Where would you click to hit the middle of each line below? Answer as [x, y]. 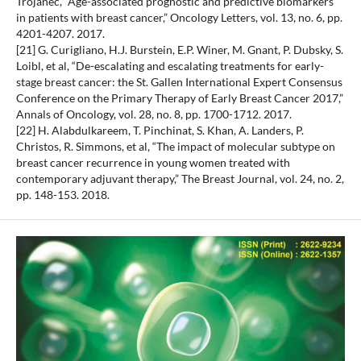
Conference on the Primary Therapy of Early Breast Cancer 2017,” [179, 98]
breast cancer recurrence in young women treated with [153, 163]
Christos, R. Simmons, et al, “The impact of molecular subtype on [175, 147]
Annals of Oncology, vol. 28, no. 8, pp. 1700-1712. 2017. [154, 114]
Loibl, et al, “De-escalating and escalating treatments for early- [170, 66]
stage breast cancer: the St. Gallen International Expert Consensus [179, 82]
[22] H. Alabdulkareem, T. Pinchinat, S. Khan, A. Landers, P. [160, 131]
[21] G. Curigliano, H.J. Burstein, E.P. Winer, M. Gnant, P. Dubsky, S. [179, 50]
